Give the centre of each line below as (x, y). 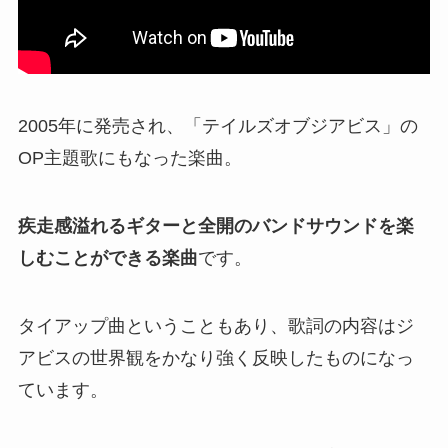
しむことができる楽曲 (107, 257)
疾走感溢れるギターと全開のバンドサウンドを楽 (215, 225)
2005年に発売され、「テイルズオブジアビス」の (217, 125)
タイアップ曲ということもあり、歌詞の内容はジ (215, 325)
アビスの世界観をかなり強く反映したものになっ (215, 357)
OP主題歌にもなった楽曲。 (129, 157)
